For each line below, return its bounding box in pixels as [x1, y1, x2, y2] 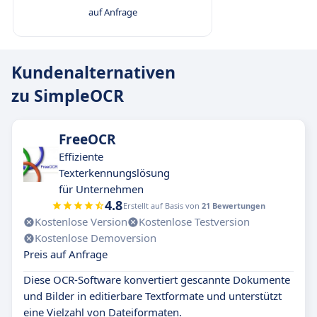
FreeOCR [59, 130, 116, 149]
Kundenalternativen [11, 61, 175, 83]
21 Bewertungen [202, 200, 265, 211]
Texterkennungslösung [59, 166, 170, 180]
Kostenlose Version [35, 214, 127, 229]
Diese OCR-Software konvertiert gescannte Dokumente [23, 272, 290, 287]
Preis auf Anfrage [23, 247, 108, 261]
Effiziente [59, 149, 103, 163]
